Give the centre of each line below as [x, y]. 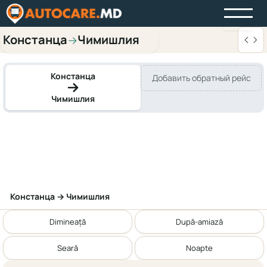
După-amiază [199, 221]
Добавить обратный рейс [201, 78]
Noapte [199, 248]
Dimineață [68, 221]
